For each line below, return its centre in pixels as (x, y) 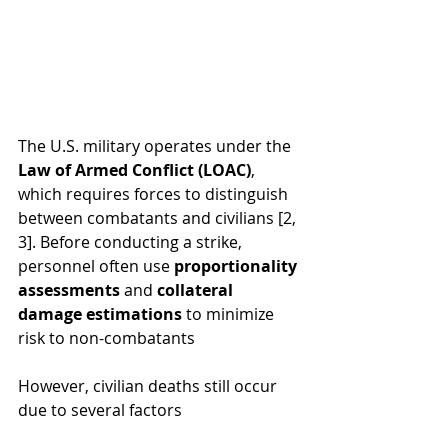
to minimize (230, 313)
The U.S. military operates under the (156, 145)
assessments (69, 289)
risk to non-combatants (106, 337)
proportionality (237, 265)
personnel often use (96, 265)
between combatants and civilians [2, (159, 217)
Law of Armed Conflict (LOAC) (134, 169)
